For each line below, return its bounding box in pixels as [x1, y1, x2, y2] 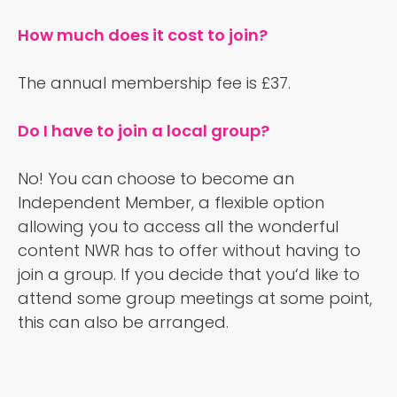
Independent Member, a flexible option [18, 191, 324, 214]
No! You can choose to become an [18, 167, 294, 191]
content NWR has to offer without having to [18, 239, 361, 262]
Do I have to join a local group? [18, 120, 269, 143]
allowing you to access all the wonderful [18, 215, 339, 238]
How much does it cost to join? [18, 24, 268, 47]
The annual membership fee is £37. [18, 72, 291, 95]
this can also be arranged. [18, 311, 229, 334]
